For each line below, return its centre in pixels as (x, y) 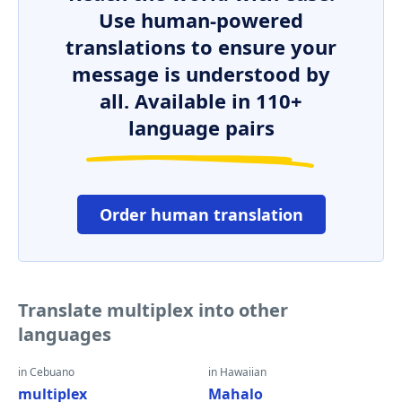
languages (65, 334)
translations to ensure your (201, 47)
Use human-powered (201, 20)
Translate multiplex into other (153, 310)
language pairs (201, 127)
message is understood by (201, 74)
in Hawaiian (237, 372)
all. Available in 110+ (201, 100)
